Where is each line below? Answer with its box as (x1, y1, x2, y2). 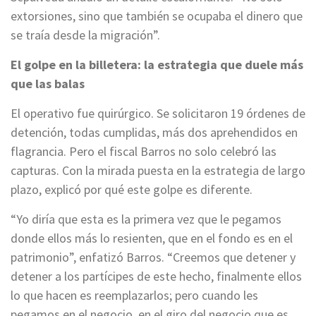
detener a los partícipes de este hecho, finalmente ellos (11, 268, 302, 285)
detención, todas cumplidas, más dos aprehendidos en (11, 124, 298, 141)
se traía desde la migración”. (11, 27, 160, 44)
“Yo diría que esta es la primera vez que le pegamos (11, 211, 281, 228)
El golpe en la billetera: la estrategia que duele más (11, 56, 303, 73)
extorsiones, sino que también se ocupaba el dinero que (11, 8, 303, 25)
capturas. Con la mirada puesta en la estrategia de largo (11, 162, 305, 179)
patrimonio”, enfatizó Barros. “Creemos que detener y (11, 249, 296, 266)
